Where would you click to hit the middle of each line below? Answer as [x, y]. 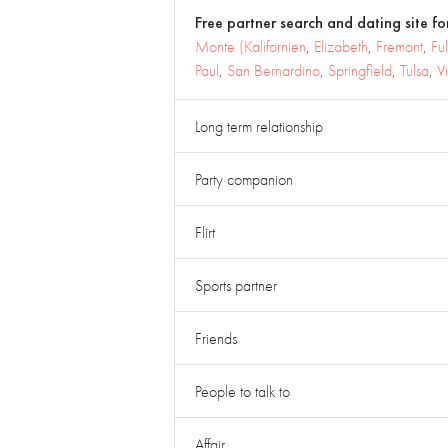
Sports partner [236, 285]
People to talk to [242, 391]
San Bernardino [273, 70]
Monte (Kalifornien [250, 46]
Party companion [244, 179]
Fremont [399, 46]
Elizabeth [341, 46]
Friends [216, 338]
